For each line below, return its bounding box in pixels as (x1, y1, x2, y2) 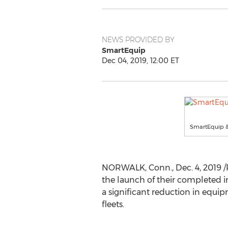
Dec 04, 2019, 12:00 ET (101, 56, 179, 65)
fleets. (101, 199, 124, 209)
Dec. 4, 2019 (175, 163, 221, 173)
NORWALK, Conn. (101, 163, 172, 173)
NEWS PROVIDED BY (101, 35, 175, 44)
